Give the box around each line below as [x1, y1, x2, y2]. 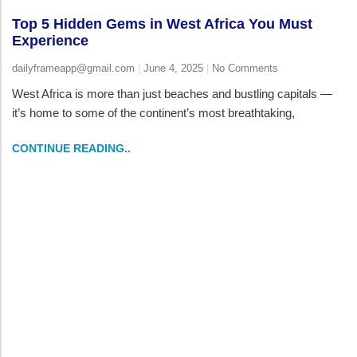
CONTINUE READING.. [12, 142, 131, 155]
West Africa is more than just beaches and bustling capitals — [12, 87, 332, 101]
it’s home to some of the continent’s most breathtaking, [12, 106, 295, 120]
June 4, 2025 [140, 62, 206, 75]
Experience [12, 33, 88, 49]
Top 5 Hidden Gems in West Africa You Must [12, 16, 312, 33]
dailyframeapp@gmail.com [12, 62, 138, 75]
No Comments [209, 62, 278, 75]
